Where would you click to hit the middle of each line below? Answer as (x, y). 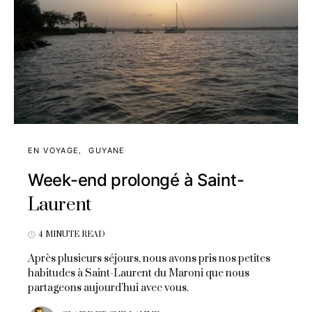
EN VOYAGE (54, 151)
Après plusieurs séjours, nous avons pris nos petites (149, 259)
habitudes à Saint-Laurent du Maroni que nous (139, 274)
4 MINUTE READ (72, 235)
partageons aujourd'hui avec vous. (108, 288)
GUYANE (107, 151)
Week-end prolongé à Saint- (136, 180)
